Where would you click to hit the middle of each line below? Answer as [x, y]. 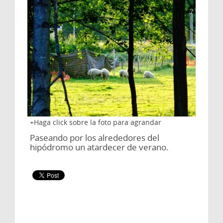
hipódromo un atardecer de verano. [99, 147]
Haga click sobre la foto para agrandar [98, 122]
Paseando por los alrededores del [95, 138]
